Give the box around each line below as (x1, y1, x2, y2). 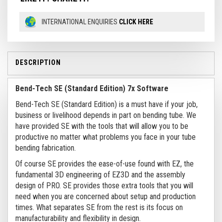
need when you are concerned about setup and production (15, 192, 196, 201)
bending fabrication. (15, 143, 76, 153)
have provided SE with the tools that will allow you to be (15, 121, 188, 131)
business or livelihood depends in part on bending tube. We (15, 111, 196, 120)
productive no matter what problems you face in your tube (15, 132, 196, 142)
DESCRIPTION (15, 58, 61, 66)
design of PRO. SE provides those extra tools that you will (15, 181, 193, 190)
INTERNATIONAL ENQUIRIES (42, 18, 119, 26)
